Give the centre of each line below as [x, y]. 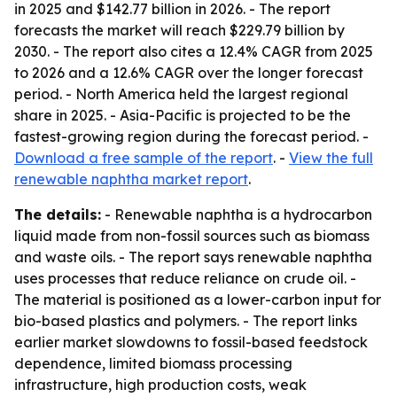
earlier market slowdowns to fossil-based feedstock [191, 342]
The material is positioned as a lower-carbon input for [198, 300]
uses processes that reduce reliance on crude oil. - [185, 278]
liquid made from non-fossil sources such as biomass [192, 236]
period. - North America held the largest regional [181, 94]
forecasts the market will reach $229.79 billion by [179, 30]
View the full [331, 158]
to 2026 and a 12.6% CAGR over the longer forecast [189, 73]
